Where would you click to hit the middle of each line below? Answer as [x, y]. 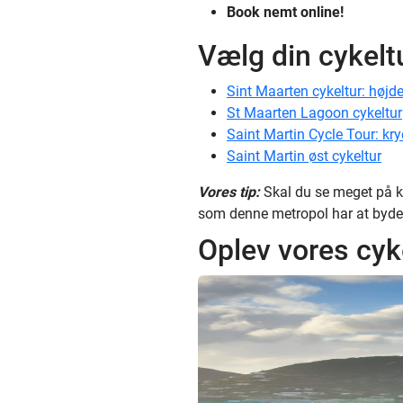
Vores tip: [229, 192]
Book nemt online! [285, 12]
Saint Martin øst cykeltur [304, 156]
